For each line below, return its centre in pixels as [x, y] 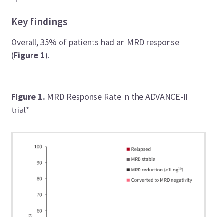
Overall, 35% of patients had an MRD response [95, 42]
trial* [21, 109]
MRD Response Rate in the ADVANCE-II [118, 96]
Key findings [39, 21]
